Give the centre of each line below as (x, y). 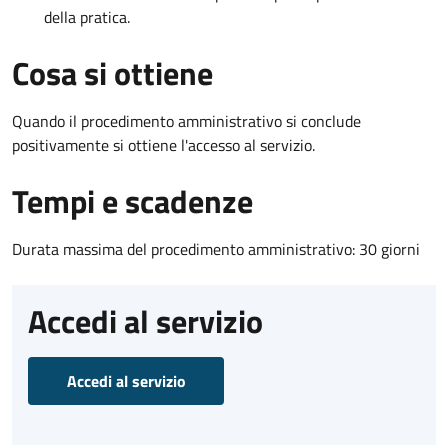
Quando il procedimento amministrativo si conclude (186, 120)
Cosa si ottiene (112, 72)
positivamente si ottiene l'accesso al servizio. (163, 144)
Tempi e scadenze (132, 200)
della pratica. (87, 16)
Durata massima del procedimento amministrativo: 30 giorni (216, 248)
